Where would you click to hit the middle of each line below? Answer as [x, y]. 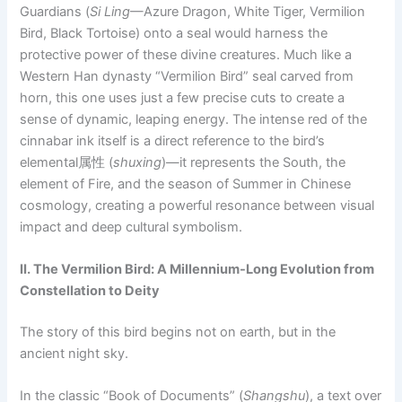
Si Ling [110, 11]
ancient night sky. [74, 353]
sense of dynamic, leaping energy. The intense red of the [194, 119]
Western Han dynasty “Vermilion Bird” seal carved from [187, 76]
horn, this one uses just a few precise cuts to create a [183, 97]
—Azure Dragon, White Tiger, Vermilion [248, 11]
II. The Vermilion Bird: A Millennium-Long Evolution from [197, 270]
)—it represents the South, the [254, 162]
